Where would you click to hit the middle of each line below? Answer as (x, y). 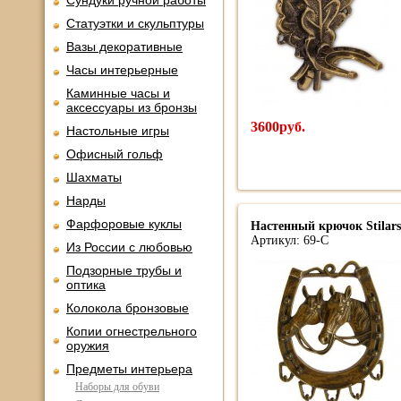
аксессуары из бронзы (132, 107)
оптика (86, 285)
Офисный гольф (115, 154)
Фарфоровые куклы (124, 224)
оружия (88, 346)
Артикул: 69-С (290, 240)
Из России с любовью (129, 247)
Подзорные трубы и (124, 270)
